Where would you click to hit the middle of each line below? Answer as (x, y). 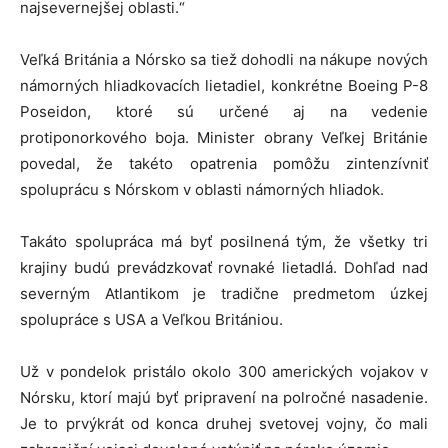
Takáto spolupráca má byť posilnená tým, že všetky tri (224, 241)
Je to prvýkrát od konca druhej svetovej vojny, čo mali (224, 423)
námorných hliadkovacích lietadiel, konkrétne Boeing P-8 (224, 85)
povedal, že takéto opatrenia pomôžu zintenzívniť (224, 163)
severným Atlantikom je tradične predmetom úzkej (224, 293)
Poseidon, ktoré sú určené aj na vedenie (224, 111)
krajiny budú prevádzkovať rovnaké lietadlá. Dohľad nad (224, 267)
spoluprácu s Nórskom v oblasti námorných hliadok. (202, 189)
